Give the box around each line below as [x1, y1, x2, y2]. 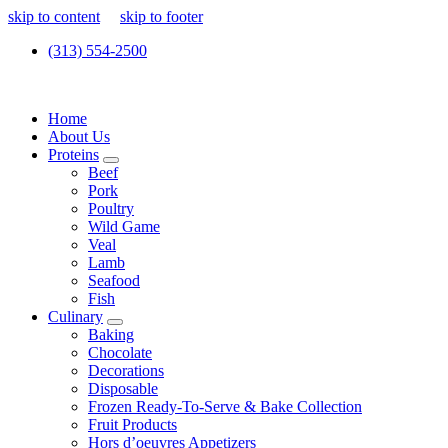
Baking [88, 326, 134, 343]
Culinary [48, 308, 103, 325]
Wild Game [88, 218, 160, 235]
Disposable [88, 380, 158, 397]
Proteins [48, 146, 99, 163]
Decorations [88, 362, 164, 379]
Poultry [88, 200, 134, 217]
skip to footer [120, 8, 203, 25]
